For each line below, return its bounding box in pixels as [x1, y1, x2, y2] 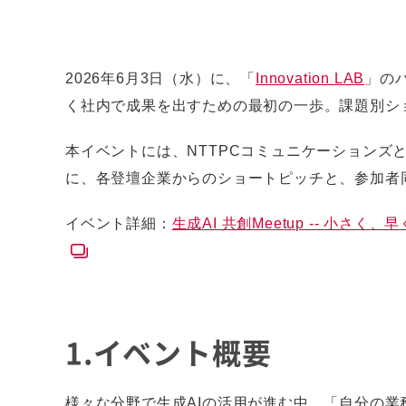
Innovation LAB [256, 71, 365, 86]
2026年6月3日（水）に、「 [65, 71, 256, 86]
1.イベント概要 [65, 331, 272, 373]
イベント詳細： [65, 216, 172, 231]
